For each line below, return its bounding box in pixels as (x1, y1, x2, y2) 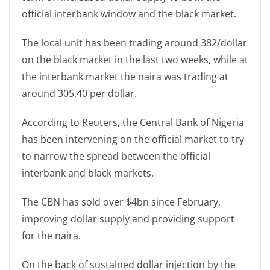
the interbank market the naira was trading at (22, 70, 228, 84)
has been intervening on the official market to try (22, 133, 244, 146)
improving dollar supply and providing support (22, 212, 234, 226)
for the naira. (22, 229, 81, 243)
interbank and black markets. (22, 166, 154, 180)
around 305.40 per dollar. (22, 87, 137, 101)
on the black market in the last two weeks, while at (22, 53, 248, 67)
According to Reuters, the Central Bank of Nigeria (22, 116, 244, 130)
